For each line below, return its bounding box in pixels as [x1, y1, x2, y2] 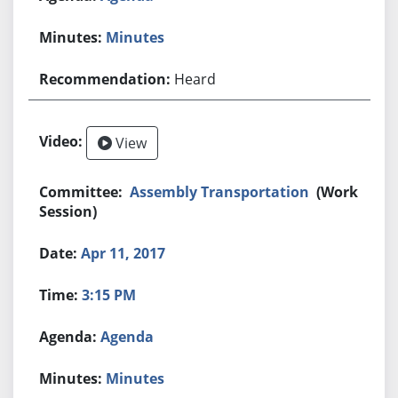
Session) [39, 201, 98, 221]
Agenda [100, 326, 155, 346]
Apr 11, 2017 [81, 243, 166, 263]
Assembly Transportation [130, 181, 310, 202]
